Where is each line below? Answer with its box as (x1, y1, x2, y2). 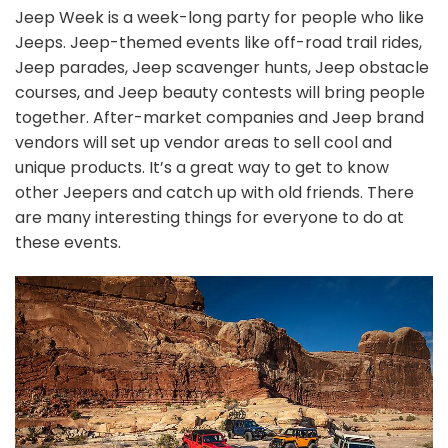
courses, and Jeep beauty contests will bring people (15, 80, 425, 104)
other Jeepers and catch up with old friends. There (15, 180, 414, 204)
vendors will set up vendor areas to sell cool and (15, 130, 392, 154)
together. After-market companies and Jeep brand (15, 105, 424, 129)
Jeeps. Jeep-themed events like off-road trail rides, (15, 30, 422, 54)
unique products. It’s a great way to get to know (15, 155, 389, 179)
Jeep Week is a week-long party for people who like (15, 5, 424, 29)
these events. (15, 230, 121, 254)
